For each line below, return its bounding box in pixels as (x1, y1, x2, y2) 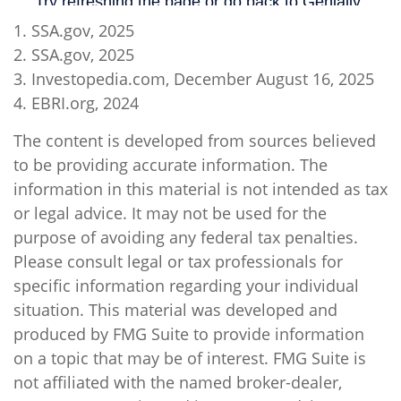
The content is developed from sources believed (13, 129, 376, 151)
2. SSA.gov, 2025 (13, 43, 134, 65)
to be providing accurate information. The (13, 153, 328, 175)
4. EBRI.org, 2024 (13, 91, 139, 114)
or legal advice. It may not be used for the (13, 201, 327, 224)
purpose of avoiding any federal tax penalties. (13, 226, 358, 248)
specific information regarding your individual (13, 274, 359, 296)
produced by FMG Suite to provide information (13, 322, 364, 345)
